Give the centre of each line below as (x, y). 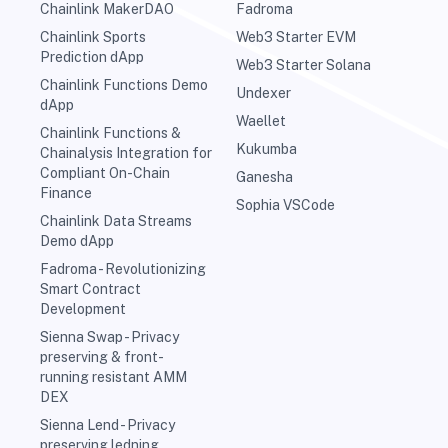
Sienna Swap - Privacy (109, 337)
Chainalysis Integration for (126, 153)
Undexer (263, 93)
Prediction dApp (92, 57)
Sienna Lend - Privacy (107, 425)
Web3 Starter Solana (303, 65)
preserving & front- (102, 357)
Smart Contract (90, 289)
